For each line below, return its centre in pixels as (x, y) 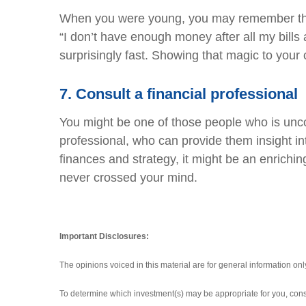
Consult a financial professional (187, 94)
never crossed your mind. (128, 178)
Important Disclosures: (104, 237)
